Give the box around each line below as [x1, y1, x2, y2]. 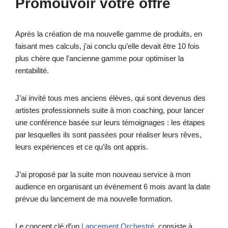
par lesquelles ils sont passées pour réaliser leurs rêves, [15, 130, 202, 139]
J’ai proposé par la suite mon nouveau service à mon [15, 169, 190, 179]
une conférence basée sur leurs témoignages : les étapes [15, 118, 205, 127]
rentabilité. [15, 66, 49, 75]
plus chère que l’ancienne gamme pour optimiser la [15, 53, 184, 63]
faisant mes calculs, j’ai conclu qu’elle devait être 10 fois [15, 41, 199, 50]
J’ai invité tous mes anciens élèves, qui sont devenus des [15, 93, 206, 102]
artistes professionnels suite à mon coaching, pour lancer [15, 105, 204, 115]
